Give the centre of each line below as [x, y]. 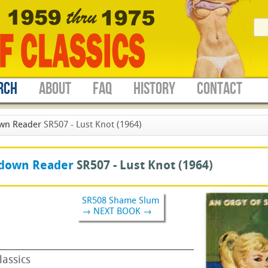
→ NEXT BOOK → [117, 212]
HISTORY [154, 89]
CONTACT [220, 89]
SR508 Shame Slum [121, 201]
